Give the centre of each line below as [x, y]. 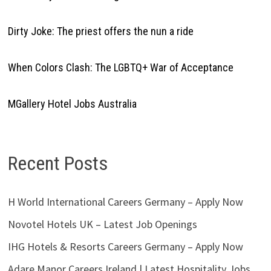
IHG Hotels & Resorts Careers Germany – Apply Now [125, 247]
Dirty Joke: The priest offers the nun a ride [100, 31]
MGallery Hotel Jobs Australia [72, 103]
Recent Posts [57, 163]
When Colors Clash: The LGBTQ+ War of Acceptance [120, 67]
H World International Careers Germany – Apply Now [125, 202]
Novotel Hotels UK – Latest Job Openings [102, 224]
